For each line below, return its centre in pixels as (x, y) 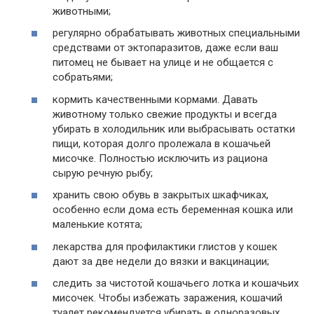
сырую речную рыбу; (103, 173)
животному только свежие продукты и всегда (165, 114)
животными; (82, 11)
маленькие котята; (97, 225)
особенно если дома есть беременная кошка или (173, 210)
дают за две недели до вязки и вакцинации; (161, 261)
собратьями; (83, 77)
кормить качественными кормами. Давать (155, 99)
